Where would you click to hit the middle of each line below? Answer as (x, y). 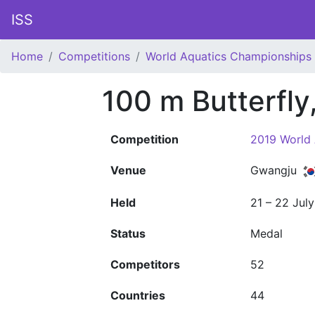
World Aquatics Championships (229, 56)
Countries (138, 295)
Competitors (145, 264)
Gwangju (275, 170)
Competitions (94, 56)
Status (128, 233)
